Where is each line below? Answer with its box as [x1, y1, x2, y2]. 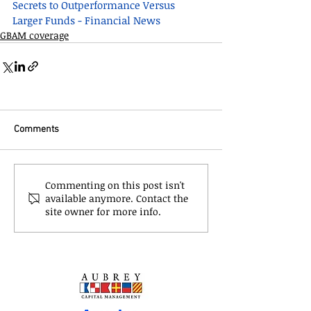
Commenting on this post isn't [45, 178, 185, 192]
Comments [14, 124, 59, 135]
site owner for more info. [45, 205, 161, 218]
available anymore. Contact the [45, 192, 188, 205]
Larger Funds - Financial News [12, 13, 160, 27]
